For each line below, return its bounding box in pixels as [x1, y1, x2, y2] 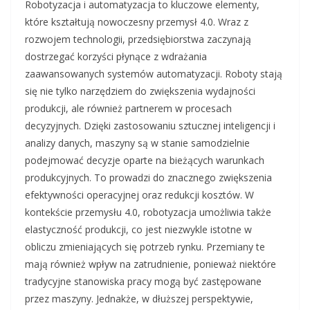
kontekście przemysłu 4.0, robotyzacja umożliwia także [25, 206, 271, 219]
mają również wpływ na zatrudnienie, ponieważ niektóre [25, 257, 276, 271]
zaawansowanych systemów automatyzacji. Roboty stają [25, 67, 282, 80]
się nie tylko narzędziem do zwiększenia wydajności [25, 84, 255, 98]
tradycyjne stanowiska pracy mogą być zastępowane [25, 275, 262, 288]
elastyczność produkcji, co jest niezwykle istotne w [25, 223, 252, 236]
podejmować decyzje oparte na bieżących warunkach [25, 154, 264, 167]
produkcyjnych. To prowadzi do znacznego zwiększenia [25, 171, 272, 184]
